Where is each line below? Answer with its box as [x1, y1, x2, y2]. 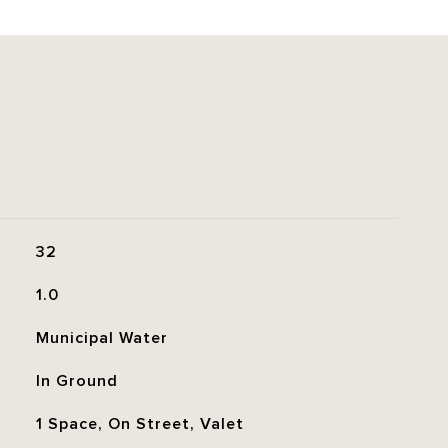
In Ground [35, 372, 118, 390]
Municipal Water [35, 329, 168, 347]
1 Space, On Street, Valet [35, 415, 244, 433]
